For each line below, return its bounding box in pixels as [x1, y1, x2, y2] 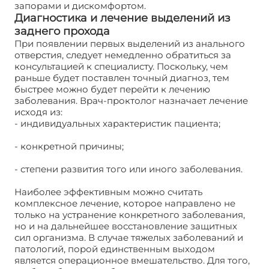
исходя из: [14, 106, 62, 118]
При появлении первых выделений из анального [14, 37, 245, 49]
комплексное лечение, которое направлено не [14, 197, 235, 209]
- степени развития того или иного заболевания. [14, 163, 243, 175]
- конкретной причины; [14, 140, 124, 152]
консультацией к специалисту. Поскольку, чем [14, 60, 228, 72]
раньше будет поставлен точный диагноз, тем [14, 71, 229, 83]
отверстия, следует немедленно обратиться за [14, 49, 231, 61]
